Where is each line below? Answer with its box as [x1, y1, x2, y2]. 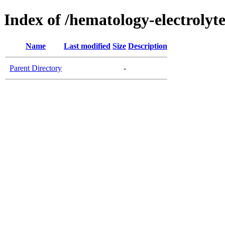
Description [128, 41, 167, 50]
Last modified [64, 41, 110, 50]
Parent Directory [10, 63, 62, 72]
